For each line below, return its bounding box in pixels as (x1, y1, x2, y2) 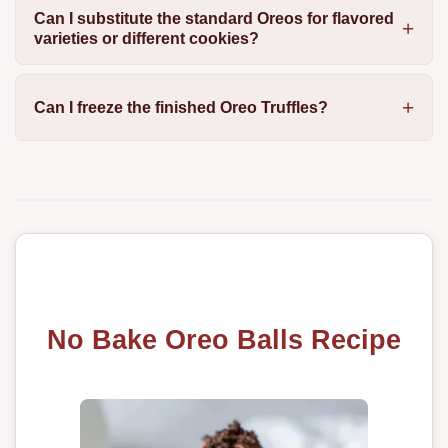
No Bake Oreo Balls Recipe (47, 323, 401, 355)
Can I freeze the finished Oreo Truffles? (33, 98, 328, 116)
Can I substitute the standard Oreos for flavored (33, 10, 394, 28)
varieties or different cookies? (33, 30, 259, 48)
